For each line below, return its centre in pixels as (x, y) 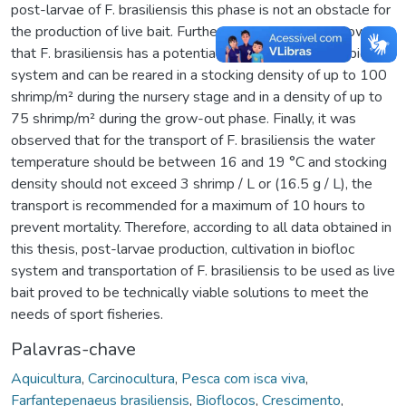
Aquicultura (46, 378)
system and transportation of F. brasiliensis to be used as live (203, 271)
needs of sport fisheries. (87, 314)
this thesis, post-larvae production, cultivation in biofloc (183, 249)
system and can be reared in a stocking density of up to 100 (199, 75)
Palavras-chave (73, 349)
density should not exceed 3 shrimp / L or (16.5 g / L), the (192, 184)
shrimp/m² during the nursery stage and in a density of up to (197, 97)
